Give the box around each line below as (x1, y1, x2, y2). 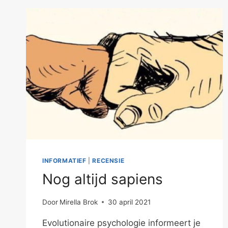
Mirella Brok (60, 197, 98, 206)
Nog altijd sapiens (42, 170, 163, 188)
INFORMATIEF (42, 157, 87, 165)
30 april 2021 (108, 197, 151, 206)
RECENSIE (92, 157, 125, 165)
